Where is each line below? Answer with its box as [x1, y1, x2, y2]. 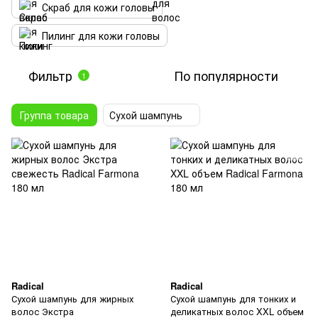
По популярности [174, 66, 278, 84]
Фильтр [28, 66, 72, 84]
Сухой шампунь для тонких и [170, 292, 296, 305]
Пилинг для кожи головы [42, 28, 160, 43]
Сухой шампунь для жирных [11, 292, 133, 305]
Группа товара [20, 108, 89, 122]
